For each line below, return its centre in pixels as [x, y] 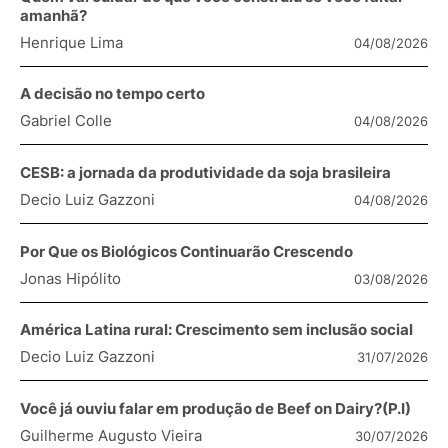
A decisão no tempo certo [112, 94]
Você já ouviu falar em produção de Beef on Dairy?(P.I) [215, 408]
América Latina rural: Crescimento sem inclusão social [216, 330]
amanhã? [53, 15]
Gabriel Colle [66, 121]
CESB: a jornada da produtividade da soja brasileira [205, 172]
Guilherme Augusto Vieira [111, 435]
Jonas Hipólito [70, 278]
